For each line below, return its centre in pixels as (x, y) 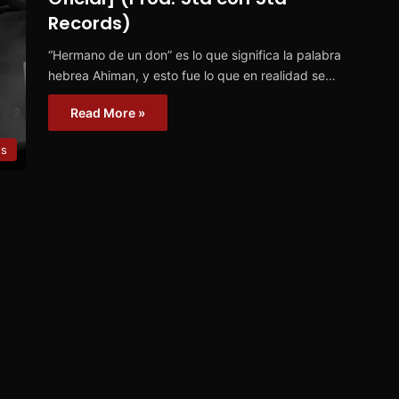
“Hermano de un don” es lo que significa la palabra (195, 55)
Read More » (108, 113)
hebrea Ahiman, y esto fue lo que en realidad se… (192, 76)
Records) (90, 24)
